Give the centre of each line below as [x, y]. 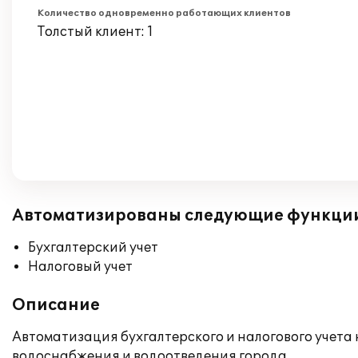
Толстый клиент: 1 [95, 32]
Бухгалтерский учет [93, 248]
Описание [56, 305]
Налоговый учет [80, 267]
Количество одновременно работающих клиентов [164, 13]
